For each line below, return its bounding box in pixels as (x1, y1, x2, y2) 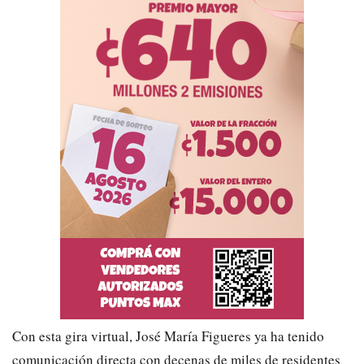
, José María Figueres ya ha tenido (129, 326, 324, 345)
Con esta (12, 326, 62, 345)
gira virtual (62, 326, 129, 345)
